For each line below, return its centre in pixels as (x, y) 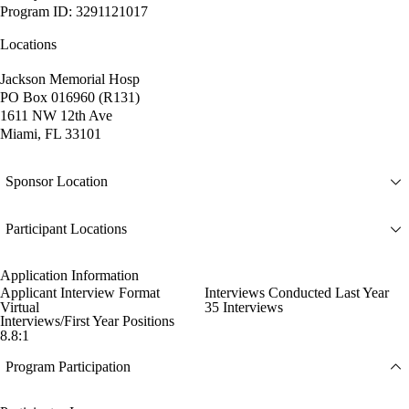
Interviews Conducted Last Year (297, 292)
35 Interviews (244, 307)
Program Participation (68, 367)
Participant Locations (66, 229)
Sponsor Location (57, 182)
